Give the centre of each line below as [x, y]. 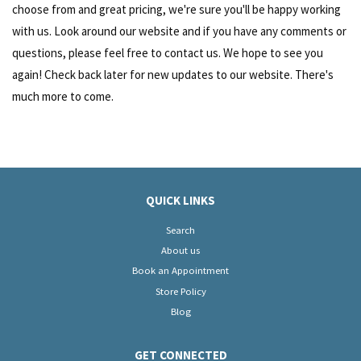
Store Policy [180, 290]
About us [180, 250]
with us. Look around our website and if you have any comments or [179, 31]
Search [180, 230]
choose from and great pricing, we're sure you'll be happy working [176, 9]
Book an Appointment [180, 270]
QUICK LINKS [180, 200]
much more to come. [63, 96]
